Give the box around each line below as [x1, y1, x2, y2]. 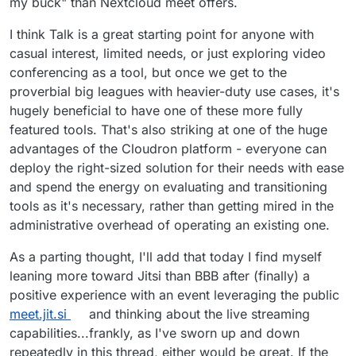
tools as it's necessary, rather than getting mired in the [10, 198, 334, 215]
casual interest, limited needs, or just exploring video [10, 45, 326, 62]
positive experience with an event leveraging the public [10, 287, 339, 304]
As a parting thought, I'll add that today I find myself [10, 249, 322, 265]
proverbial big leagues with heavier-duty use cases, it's [10, 83, 339, 100]
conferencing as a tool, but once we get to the [10, 64, 287, 81]
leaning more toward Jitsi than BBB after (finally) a [10, 268, 310, 284]
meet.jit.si [10, 306, 67, 323]
